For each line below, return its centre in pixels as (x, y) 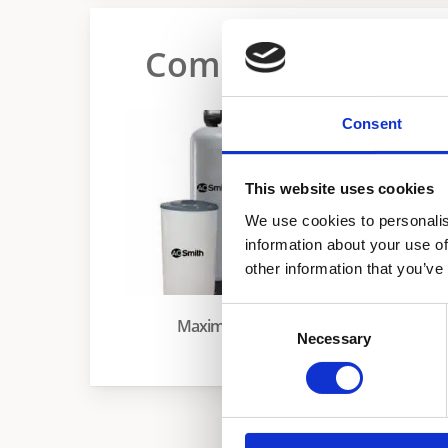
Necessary (334, 338)
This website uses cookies (339, 189)
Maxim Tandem (381, 309)
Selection (251, 339)
